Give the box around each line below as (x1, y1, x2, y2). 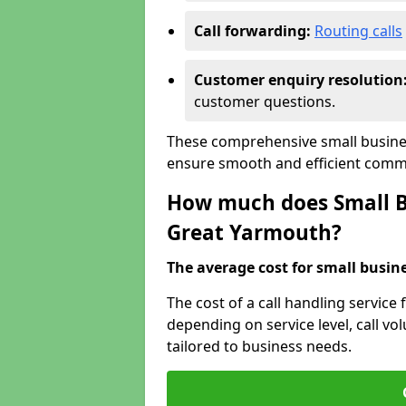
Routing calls (314, 21, 402, 41)
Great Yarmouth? (167, 218, 342, 246)
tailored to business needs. (167, 336, 352, 356)
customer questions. (194, 92, 335, 111)
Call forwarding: (194, 21, 311, 41)
